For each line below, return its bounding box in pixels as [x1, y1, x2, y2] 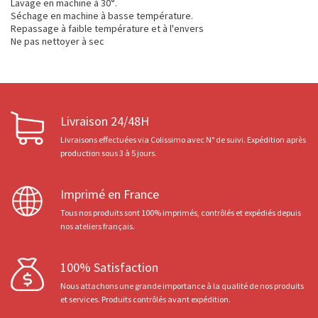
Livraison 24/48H [60, 113, 149, 129]
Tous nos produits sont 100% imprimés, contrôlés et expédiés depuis [60, 207, 301, 218]
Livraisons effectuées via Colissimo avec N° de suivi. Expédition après [60, 134, 306, 145]
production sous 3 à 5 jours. [60, 148, 157, 158]
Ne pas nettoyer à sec [11, 35, 104, 48]
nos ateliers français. [60, 221, 135, 231]
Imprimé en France [60, 186, 159, 202]
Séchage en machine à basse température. [11, 9, 193, 22]
